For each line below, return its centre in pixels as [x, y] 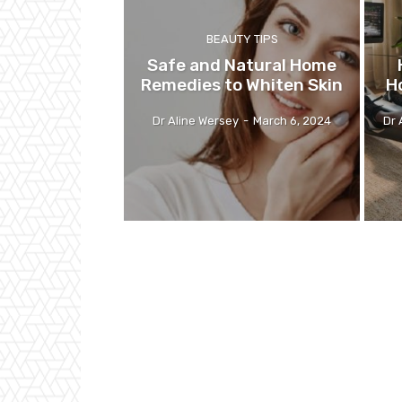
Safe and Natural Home [242, 66]
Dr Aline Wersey [196, 121]
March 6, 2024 [293, 121]
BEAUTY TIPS [242, 39]
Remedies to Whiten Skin [242, 85]
